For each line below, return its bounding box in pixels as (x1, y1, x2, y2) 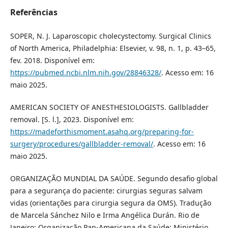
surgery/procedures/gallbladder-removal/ (10, 138, 153, 149)
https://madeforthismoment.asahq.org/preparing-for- (10, 126, 194, 136)
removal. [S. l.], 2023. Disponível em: (10, 114, 134, 124)
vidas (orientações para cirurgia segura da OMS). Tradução (10, 197, 211, 208)
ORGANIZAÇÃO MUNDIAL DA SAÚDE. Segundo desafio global (10, 173, 218, 183)
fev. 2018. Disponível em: (10, 55, 95, 65)
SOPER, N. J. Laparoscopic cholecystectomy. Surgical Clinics (10, 31, 211, 41)
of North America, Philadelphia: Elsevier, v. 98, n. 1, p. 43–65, (10, 43, 216, 53)
